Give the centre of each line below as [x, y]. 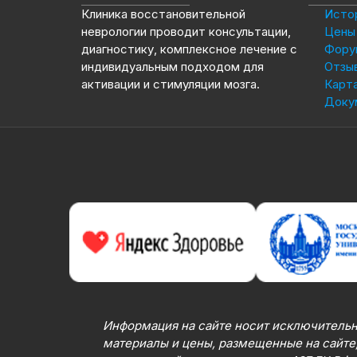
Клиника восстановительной [163, 14]
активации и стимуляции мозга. [171, 84]
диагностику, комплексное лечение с [189, 49]
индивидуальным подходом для [173, 67]
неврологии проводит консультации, [186, 32]
